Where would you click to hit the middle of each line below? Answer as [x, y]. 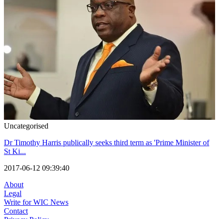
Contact [16, 211]
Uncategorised [26, 126]
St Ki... [15, 152]
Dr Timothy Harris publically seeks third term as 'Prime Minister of [107, 143]
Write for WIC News [36, 202]
